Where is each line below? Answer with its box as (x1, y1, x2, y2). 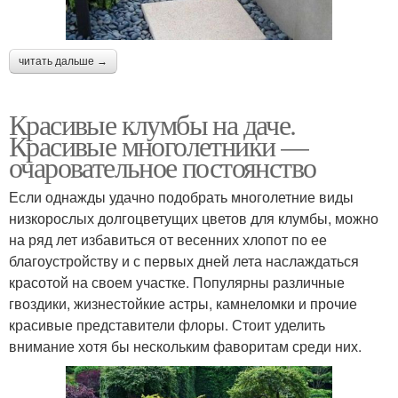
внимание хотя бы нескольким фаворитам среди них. (9, 335, 362, 356)
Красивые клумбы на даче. (9, 104, 296, 143)
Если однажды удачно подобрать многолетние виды (9, 186, 354, 207)
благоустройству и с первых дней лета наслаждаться (9, 250, 359, 271)
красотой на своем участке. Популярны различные (9, 271, 345, 292)
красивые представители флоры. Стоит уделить (9, 314, 325, 335)
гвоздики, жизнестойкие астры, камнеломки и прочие (9, 292, 357, 314)
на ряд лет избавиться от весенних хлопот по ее (9, 228, 327, 250)
